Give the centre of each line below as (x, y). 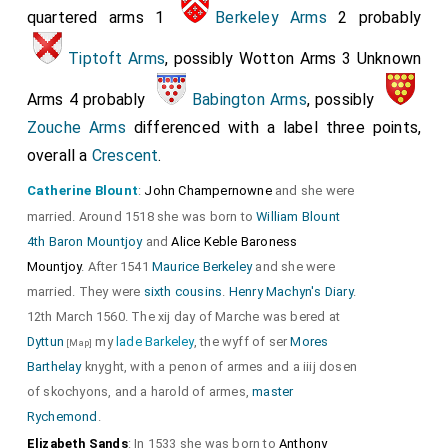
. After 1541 (117, 266)
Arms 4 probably (88, 99)
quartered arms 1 (101, 17)
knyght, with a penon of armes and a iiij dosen (219, 366)
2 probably (374, 17)
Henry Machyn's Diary (290, 291)
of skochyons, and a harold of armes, (139, 391)
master (273, 391)
